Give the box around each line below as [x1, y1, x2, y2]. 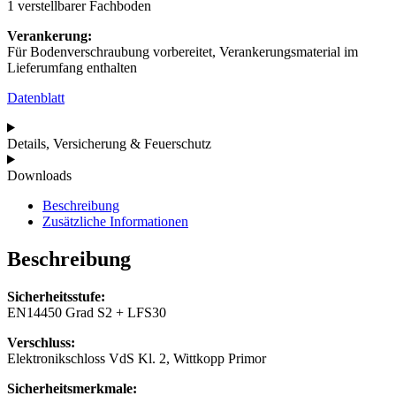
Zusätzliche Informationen [42, 213, 188, 229]
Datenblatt [7, 89, 65, 105]
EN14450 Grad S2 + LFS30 [7, 304, 166, 320]
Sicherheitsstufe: [7, 288, 105, 304]
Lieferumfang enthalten [7, 59, 137, 75]
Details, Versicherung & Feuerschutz [7, 135, 211, 151]
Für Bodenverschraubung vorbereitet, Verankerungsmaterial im [7, 43, 358, 59]
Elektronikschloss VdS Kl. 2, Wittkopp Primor [7, 350, 266, 366]
